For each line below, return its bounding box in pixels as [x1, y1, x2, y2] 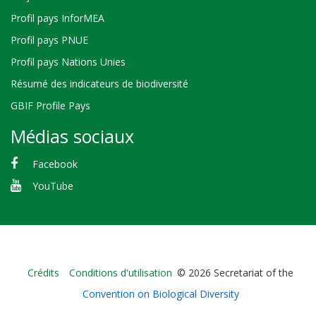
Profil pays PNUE [11, 32, 88, 47]
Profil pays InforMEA [11, 11, 104, 25]
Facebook [32, 157, 78, 171]
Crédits [28, 266, 59, 280]
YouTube [32, 178, 73, 193]
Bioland [157, 262, 217, 287]
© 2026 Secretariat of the [177, 266, 293, 280]
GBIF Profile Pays [11, 99, 90, 113]
